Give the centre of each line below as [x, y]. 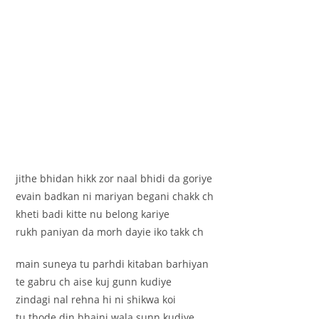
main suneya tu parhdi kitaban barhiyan [113, 263]
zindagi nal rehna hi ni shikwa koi [96, 299]
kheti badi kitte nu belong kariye [93, 214]
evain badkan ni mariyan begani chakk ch [115, 196]
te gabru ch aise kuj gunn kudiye [94, 281]
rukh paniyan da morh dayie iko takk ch [110, 231]
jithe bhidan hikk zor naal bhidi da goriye [114, 178]
